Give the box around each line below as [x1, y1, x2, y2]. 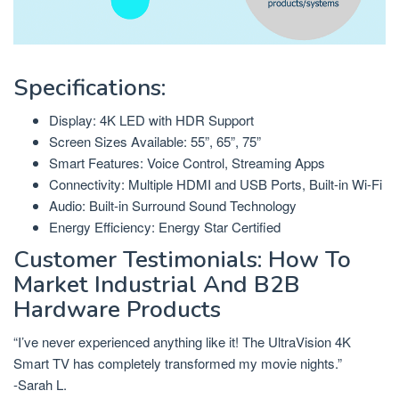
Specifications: [13, 71, 166, 103]
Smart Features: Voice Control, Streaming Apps [49, 152, 325, 172]
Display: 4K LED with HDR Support [49, 110, 254, 129]
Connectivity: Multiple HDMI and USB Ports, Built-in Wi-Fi [49, 174, 382, 193]
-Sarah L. [13, 375, 67, 395]
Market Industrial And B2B [13, 269, 300, 301]
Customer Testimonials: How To [13, 244, 351, 276]
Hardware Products [13, 294, 221, 326]
